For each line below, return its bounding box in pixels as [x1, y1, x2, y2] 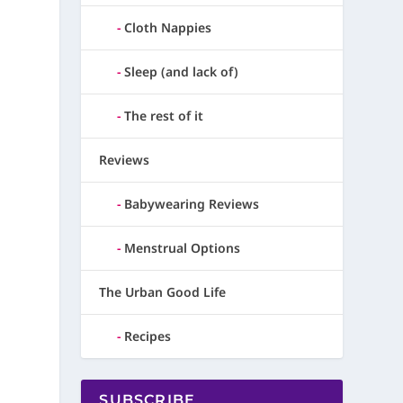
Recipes [124, 327, 172, 345]
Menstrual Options [124, 239, 241, 257]
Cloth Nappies [124, 19, 212, 37]
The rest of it [124, 107, 204, 125]
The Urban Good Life [99, 283, 227, 301]
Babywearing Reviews [124, 195, 260, 213]
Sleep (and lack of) [124, 63, 239, 81]
